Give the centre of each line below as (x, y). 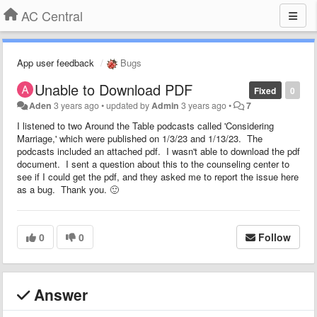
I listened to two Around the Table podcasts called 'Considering (145, 125)
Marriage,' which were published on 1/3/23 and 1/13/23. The (140, 138)
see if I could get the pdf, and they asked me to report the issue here (158, 176)
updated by (129, 105)
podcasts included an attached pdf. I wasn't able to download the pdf (158, 151)
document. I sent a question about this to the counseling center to (153, 163)
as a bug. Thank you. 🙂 (68, 189)
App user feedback (56, 63)
